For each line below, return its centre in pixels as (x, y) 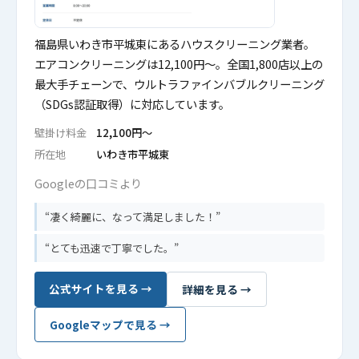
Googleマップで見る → (110, 325)
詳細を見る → (217, 289)
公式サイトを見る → (101, 288)
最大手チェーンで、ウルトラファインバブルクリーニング (179, 84)
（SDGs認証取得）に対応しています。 (132, 104)
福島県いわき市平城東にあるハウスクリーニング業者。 (175, 44)
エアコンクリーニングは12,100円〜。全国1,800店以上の (179, 64)
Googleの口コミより (88, 183)
